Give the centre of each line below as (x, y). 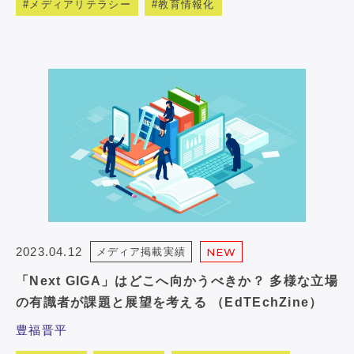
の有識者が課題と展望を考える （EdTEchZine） (169, 303)
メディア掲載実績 (141, 252)
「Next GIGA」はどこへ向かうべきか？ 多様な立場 (177, 281)
